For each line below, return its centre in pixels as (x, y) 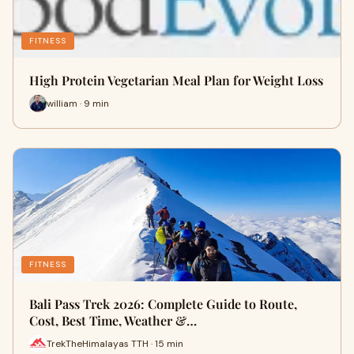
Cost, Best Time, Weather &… (113, 320)
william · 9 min (78, 103)
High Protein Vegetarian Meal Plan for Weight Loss (176, 80)
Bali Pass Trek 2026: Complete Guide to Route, (163, 304)
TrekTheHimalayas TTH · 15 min (115, 343)
